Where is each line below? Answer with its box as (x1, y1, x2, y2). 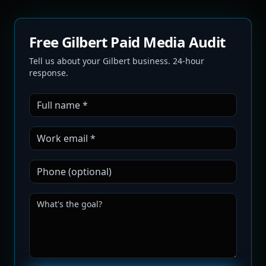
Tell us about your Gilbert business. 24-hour (29, 55, 204, 66)
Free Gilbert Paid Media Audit (29, 31, 226, 52)
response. (29, 66, 68, 78)
